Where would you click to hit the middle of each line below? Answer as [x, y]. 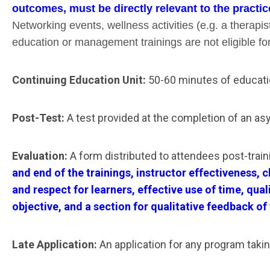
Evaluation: [40, 156]
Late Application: [55, 245]
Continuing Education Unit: [80, 80]
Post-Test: [38, 118]
